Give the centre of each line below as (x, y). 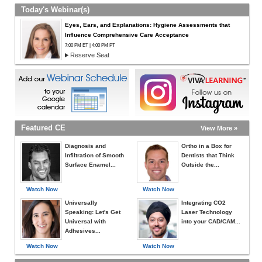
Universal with (85, 221)
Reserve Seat (90, 55)
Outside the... (200, 165)
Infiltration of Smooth (94, 155)
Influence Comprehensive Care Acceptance (127, 35)
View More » (219, 128)
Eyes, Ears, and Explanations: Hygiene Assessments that (147, 25)
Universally (81, 203)
